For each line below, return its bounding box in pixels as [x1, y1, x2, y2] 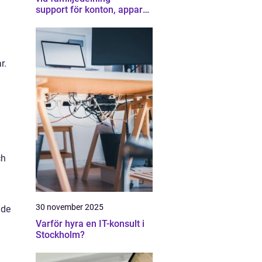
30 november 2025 [36, 202, 104, 212]
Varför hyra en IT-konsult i [36, 218, 144, 229]
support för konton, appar [36, 4, 143, 15]
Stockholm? [36, 229, 85, 240]
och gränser [36, 15, 86, 26]
